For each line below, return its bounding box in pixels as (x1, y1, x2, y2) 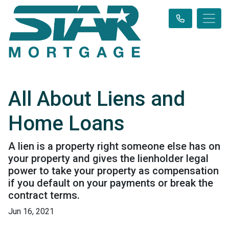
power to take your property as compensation (8, 165, 219, 177)
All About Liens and (8, 87, 185, 111)
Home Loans (8, 111, 125, 135)
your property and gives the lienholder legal (8, 152, 209, 165)
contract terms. (8, 189, 80, 201)
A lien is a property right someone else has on (8, 140, 220, 152)
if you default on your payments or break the (8, 177, 213, 189)
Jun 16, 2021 (8, 207, 54, 216)
